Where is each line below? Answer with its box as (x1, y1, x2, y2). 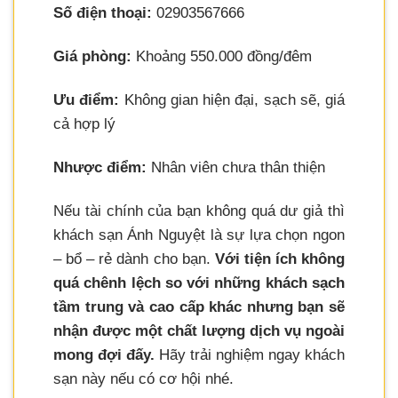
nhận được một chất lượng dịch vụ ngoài (53, 322, 345, 339)
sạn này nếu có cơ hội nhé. (53, 370, 234, 387)
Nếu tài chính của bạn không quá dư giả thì (53, 202, 345, 219)
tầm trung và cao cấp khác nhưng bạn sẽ (53, 298, 345, 315)
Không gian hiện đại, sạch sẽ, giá (119, 91, 345, 108)
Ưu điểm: (53, 91, 120, 108)
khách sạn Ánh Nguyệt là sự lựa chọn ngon (53, 226, 345, 243)
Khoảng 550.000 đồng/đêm (131, 47, 312, 65)
